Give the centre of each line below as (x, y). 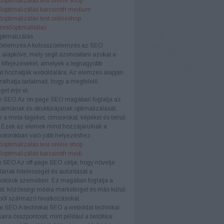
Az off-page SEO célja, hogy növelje (65, 162)
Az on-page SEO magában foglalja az (68, 99)
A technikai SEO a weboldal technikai (68, 207)
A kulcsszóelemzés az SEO (64, 45)
